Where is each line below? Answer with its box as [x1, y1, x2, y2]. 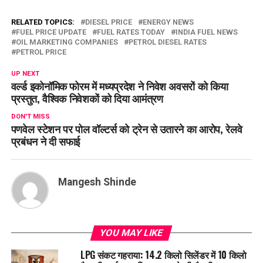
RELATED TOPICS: [11, 17, 75, 26]
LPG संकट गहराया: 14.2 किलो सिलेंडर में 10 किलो [80, 247, 247, 262]
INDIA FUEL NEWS [175, 27, 238, 36]
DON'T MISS [11, 112, 50, 120]
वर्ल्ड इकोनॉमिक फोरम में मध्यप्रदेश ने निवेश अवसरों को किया [11, 77, 228, 93]
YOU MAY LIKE [99, 227, 165, 238]
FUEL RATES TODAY [96, 27, 165, 36]
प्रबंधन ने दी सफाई [11, 133, 80, 149]
